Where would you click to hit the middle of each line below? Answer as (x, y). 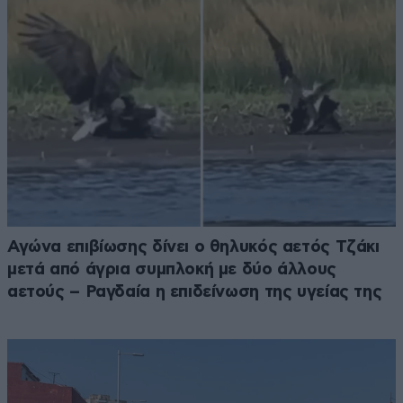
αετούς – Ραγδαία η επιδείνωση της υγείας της (195, 292)
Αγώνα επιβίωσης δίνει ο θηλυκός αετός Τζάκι (193, 247)
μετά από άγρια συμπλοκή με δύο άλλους (172, 270)
